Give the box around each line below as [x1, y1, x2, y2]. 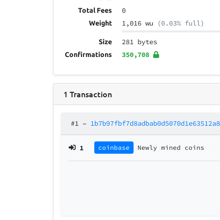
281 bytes [122, 37, 158, 47]
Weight [89, 19, 112, 27]
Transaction [70, 88, 112, 99]
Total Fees [78, 6, 112, 15]
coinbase [98, 143, 130, 152]
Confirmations [65, 51, 112, 59]
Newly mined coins [137, 143, 205, 152]
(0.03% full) [157, 19, 205, 28]
